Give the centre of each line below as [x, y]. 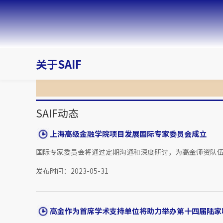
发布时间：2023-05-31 [72, 171]
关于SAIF [59, 64]
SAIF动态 [57, 113]
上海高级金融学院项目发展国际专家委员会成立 [128, 134]
